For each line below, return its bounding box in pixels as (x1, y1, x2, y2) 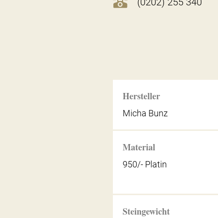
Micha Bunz (123, 108, 168, 118)
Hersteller (123, 90, 161, 102)
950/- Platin (123, 159, 167, 169)
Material (123, 140, 156, 153)
